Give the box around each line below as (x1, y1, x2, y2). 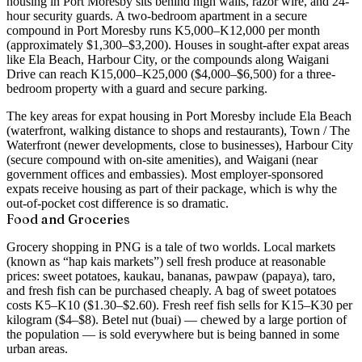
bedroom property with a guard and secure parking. (6, 81, 267, 95)
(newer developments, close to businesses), (61, 137, 285, 152)
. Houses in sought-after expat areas (168, 37, 349, 52)
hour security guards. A (6, 8, 124, 23)
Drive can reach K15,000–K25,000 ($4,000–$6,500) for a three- (6, 66, 335, 81)
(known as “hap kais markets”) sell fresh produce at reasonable (6, 254, 326, 268)
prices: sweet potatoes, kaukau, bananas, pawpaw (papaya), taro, (6, 268, 335, 283)
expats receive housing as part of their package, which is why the (6, 181, 337, 196)
